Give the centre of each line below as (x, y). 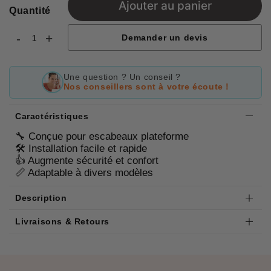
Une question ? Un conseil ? (122, 77)
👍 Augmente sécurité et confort (87, 160)
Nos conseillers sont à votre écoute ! (146, 87)
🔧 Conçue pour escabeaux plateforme (102, 136)
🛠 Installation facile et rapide (81, 148)
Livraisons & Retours (62, 222)
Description (41, 198)
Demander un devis (165, 37)
